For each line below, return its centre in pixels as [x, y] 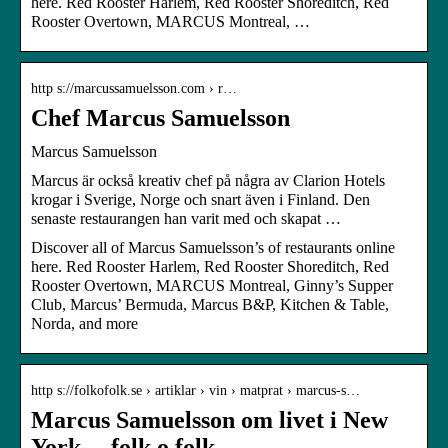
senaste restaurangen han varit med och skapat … [186, 218]
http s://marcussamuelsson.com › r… [134, 88]
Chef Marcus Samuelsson [160, 117]
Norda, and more [84, 323]
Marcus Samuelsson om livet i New [209, 419]
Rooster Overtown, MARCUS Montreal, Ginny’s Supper [212, 285]
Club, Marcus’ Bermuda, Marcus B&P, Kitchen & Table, [210, 304]
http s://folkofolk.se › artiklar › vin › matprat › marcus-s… [195, 390]
